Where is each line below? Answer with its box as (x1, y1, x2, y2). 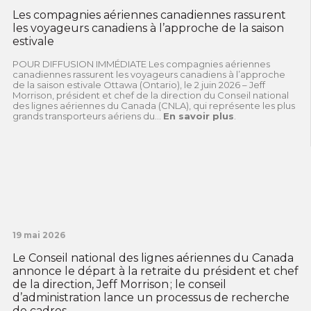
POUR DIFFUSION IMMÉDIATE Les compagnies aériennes (12, 58, 270, 69)
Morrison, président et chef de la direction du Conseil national (12, 89, 289, 101)
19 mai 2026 (12, 229, 65, 240)
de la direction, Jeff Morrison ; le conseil (12, 277, 226, 291)
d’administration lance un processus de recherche (12, 290, 289, 304)
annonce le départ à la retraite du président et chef (12, 264, 299, 278)
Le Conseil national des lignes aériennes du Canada (12, 251, 294, 264)
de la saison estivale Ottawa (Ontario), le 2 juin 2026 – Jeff (12, 78, 265, 90)
